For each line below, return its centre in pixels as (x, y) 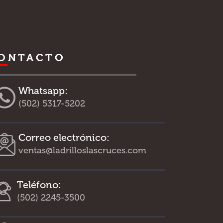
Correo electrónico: (64, 137)
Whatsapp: (43, 90)
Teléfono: (39, 184)
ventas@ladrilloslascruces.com (83, 150)
